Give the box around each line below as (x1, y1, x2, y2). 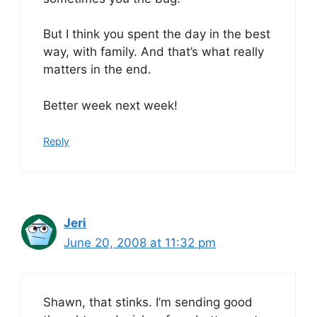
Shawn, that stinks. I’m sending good (43, 294, 253, 309)
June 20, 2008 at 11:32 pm (64, 236, 216, 250)
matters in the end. (43, 62, 151, 76)
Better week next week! (43, 98, 178, 113)
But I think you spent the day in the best (43, 27, 270, 41)
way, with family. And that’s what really (43, 45, 264, 59)
